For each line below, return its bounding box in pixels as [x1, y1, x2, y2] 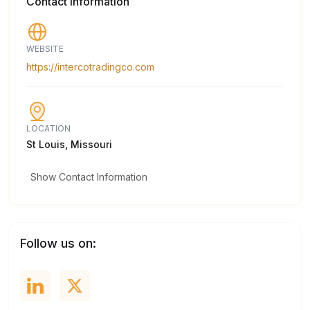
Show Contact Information [30, 170, 147, 183]
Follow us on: [20, 236, 96, 251]
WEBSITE [26, 43, 64, 54]
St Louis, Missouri [26, 138, 112, 150]
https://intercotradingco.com [26, 60, 154, 73]
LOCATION [26, 122, 71, 134]
